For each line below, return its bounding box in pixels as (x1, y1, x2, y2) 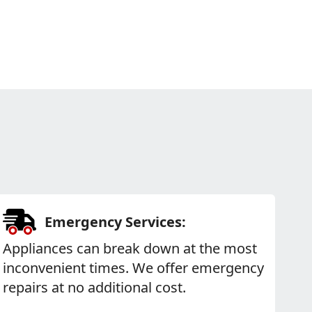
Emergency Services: (44, 212, 186, 231)
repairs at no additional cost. (2, 278, 186, 297)
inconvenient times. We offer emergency (2, 258, 264, 277)
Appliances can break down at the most (2, 239, 257, 258)
